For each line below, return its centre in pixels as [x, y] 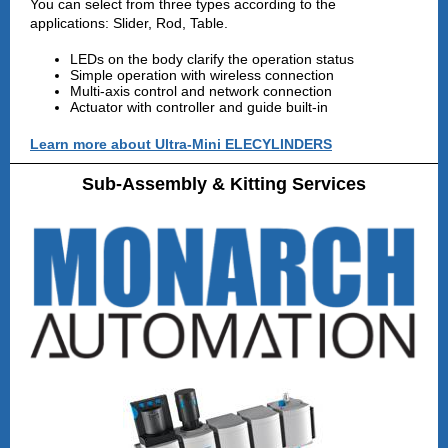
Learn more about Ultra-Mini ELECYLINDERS [181, 144]
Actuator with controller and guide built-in [199, 107]
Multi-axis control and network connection [201, 91]
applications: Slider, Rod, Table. [129, 23]
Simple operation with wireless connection [202, 75]
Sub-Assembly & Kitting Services [224, 184]
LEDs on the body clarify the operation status [212, 59]
